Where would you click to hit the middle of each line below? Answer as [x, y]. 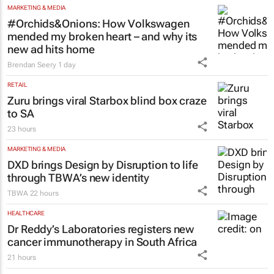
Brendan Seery [32, 117]
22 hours [44, 245]
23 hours [22, 181]
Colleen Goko [29, 39]
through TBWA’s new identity [79, 229]
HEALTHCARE [26, 265]
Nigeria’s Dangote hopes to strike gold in [108, 11]
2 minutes [69, 39]
